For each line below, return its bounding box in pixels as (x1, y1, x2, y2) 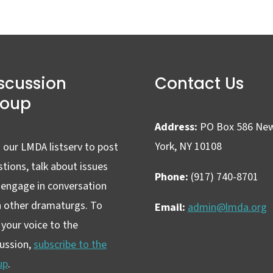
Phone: (154, 169, 188, 185)
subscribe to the (33, 237, 107, 253)
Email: (154, 200, 185, 216)
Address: (154, 119, 197, 135)
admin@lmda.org (187, 200, 267, 216)
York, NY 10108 (154, 139, 222, 155)
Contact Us (154, 72, 244, 94)
